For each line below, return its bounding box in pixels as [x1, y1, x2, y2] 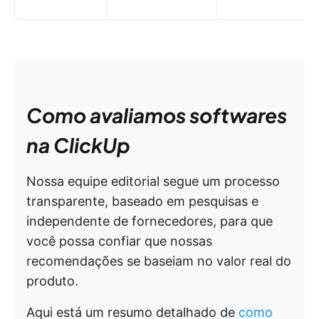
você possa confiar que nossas [26, 234, 212, 249]
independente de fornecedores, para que [26, 214, 273, 229]
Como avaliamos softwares [26, 103, 287, 127]
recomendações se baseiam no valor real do [26, 253, 291, 268]
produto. [26, 273, 78, 288]
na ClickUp [26, 132, 130, 157]
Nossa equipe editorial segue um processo [26, 174, 280, 189]
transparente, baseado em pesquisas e [26, 194, 258, 209]
